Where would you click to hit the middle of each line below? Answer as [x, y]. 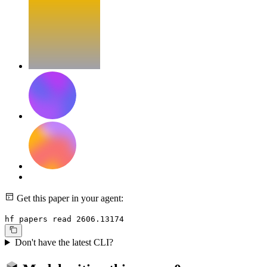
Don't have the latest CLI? [64, 243]
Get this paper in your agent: [69, 198]
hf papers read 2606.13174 [64, 219]
